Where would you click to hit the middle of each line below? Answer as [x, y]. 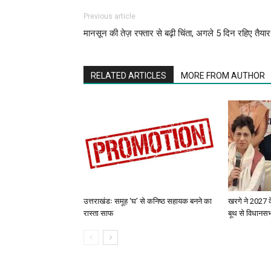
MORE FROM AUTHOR [223, 76]
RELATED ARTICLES [129, 76]
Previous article [109, 17]
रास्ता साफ [99, 214]
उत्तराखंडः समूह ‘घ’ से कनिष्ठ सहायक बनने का [148, 201]
